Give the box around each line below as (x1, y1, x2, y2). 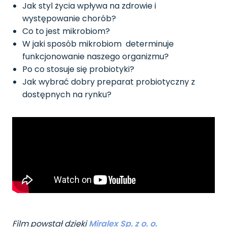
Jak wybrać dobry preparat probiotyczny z (22, 75, 195, 88)
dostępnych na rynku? (22, 88, 111, 100)
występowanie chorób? (22, 12, 116, 24)
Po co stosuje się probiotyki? (22, 63, 134, 75)
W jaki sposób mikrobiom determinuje (22, 37, 174, 50)
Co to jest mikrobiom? (22, 25, 110, 37)
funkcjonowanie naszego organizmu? (22, 50, 169, 62)
